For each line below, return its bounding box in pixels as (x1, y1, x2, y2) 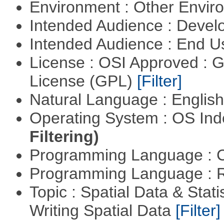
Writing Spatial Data (29, 201, 175, 219)
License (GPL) (29, 71, 137, 90)
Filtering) (29, 127, 99, 145)
